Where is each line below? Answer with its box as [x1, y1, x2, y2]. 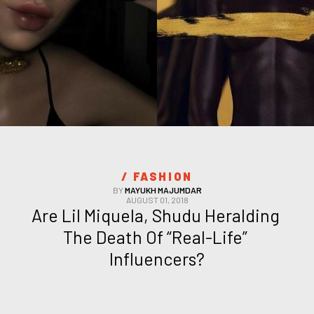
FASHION [132, 170, 193, 184]
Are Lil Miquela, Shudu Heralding [31, 205, 280, 226]
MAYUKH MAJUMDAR [124, 185, 202, 196]
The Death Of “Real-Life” [63, 226, 247, 248]
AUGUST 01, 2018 [125, 195, 189, 205]
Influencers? [109, 248, 205, 270]
